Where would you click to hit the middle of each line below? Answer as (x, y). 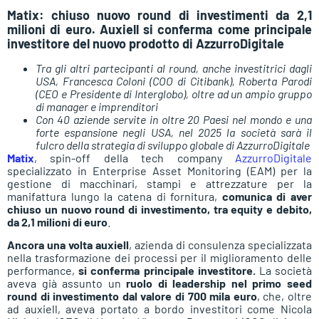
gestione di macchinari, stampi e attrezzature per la (159, 183)
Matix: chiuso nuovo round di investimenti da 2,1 (159, 15)
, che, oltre (284, 296)
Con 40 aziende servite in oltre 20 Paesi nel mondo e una (174, 119)
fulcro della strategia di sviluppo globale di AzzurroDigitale (173, 145)
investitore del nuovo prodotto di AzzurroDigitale (146, 43)
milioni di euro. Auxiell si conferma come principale (159, 29)
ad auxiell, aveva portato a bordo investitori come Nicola (159, 309)
